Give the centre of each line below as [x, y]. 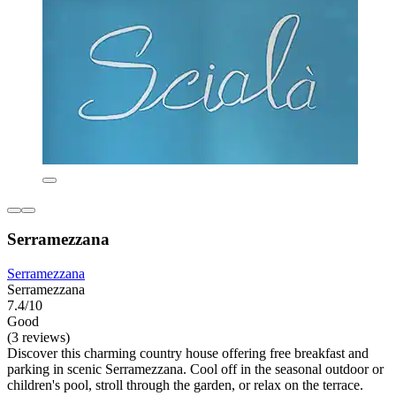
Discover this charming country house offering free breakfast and [188, 354]
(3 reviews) [38, 338]
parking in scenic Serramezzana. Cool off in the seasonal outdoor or [195, 369]
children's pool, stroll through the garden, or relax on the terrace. [185, 385]
